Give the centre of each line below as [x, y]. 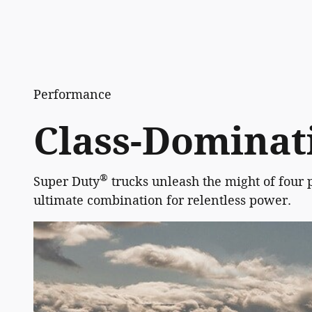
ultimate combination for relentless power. [162, 201]
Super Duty [67, 182]
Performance [72, 94]
